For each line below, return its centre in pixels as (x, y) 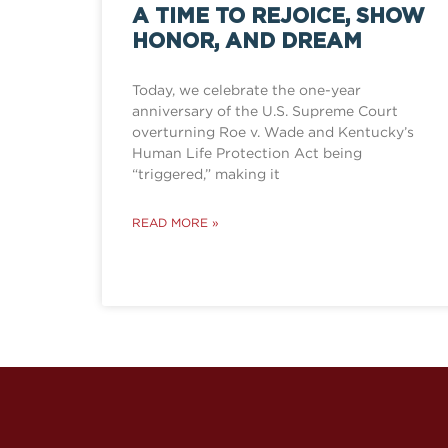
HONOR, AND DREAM (247, 42)
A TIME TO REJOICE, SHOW (278, 17)
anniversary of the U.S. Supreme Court (265, 111)
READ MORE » (175, 223)
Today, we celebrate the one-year (246, 90)
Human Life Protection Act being (247, 153)
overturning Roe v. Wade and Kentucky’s (273, 132)
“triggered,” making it (206, 174)
